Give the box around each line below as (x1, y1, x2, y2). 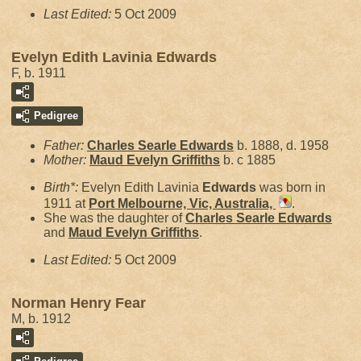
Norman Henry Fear (11, 295, 146, 311)
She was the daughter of (44, 211, 185, 225)
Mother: (44, 153, 89, 167)
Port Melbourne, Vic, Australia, (89, 197, 276, 210)
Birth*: (44, 180, 81, 194)
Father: (44, 139, 87, 152)
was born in (256, 180, 326, 194)
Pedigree (34, 110, 78, 122)
